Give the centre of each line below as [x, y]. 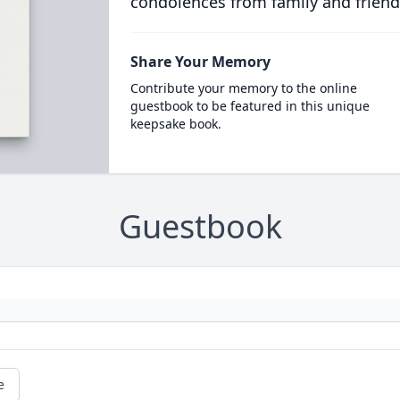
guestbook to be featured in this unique [250, 106]
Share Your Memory [200, 62]
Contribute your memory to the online [243, 88]
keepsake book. [175, 124]
